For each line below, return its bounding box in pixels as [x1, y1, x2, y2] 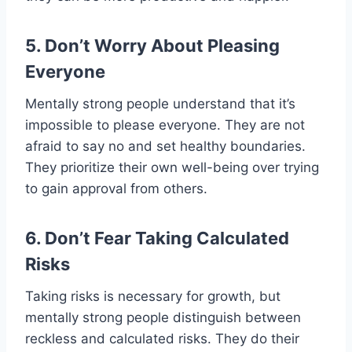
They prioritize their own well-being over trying [25, 159, 319, 175]
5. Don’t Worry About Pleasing [25, 35, 280, 56]
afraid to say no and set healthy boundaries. [25, 137, 306, 154]
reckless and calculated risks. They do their [25, 330, 299, 346]
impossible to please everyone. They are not [25, 116, 305, 133]
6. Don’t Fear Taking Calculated [25, 227, 289, 248]
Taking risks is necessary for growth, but [25, 288, 280, 304]
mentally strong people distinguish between [25, 309, 301, 325]
